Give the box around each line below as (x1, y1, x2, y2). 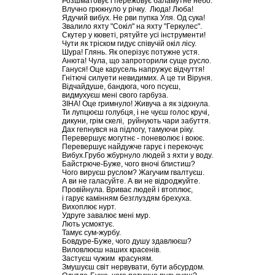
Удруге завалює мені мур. (62, 211, 150, 220)
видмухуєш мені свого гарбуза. (62, 90, 168, 99)
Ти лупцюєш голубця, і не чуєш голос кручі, (62, 107, 209, 117)
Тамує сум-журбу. (62, 228, 121, 237)
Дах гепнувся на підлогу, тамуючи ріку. (62, 125, 194, 134)
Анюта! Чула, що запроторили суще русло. (62, 56, 211, 65)
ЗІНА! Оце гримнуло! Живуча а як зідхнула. (62, 99, 210, 108)
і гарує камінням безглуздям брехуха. (62, 193, 192, 203)
